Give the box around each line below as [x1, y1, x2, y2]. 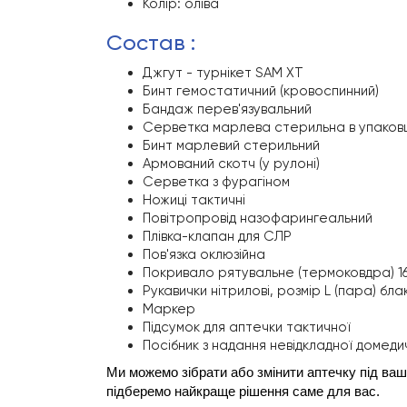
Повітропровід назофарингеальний [143, 210, 376, 227]
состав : [123, 30, 201, 56]
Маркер [143, 301, 199, 318]
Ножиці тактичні [143, 192, 245, 209]
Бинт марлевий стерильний [143, 137, 323, 154]
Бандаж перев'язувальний [143, 101, 315, 118]
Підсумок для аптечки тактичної [143, 319, 354, 336]
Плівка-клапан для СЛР [143, 228, 295, 245]
